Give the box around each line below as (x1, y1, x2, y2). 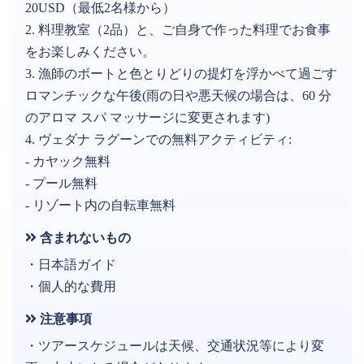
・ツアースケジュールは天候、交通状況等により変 (25, 338, 324, 353)
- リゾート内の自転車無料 (25, 197, 175, 212)
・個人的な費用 (25, 279, 116, 293)
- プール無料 (25, 175, 97, 190)
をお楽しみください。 (25, 44, 155, 58)
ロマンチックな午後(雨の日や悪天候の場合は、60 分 (25, 88, 331, 102)
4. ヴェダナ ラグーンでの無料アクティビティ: (25, 132, 292, 146)
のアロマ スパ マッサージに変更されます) (25, 110, 270, 124)
